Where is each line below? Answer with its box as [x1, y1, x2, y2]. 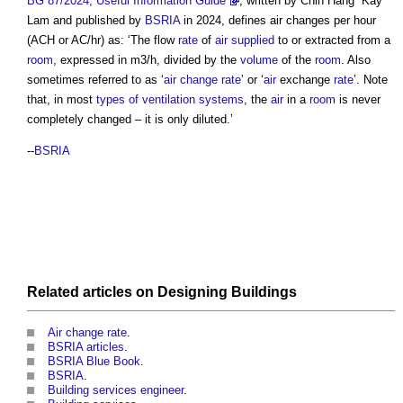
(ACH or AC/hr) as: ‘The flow [27, 33, 178, 48]
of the [278, 53, 315, 67]
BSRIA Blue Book [48, 354, 140, 369]
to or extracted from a [274, 33, 390, 48]
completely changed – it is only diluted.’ [27, 112, 233, 127]
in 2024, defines [180, 13, 270, 28]
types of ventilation [96, 93, 195, 107]
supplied [231, 33, 274, 48]
